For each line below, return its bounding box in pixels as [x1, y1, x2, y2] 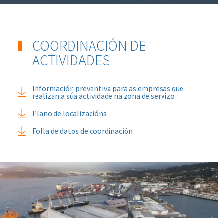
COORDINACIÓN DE [32, 36, 146, 54]
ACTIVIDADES [32, 50, 110, 69]
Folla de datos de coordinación [32, 126, 133, 136]
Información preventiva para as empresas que [32, 83, 183, 93]
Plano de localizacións [32, 108, 107, 118]
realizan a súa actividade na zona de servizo [32, 91, 175, 101]
